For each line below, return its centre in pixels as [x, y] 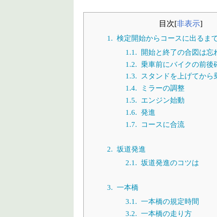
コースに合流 [163, 124]
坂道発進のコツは [170, 163]
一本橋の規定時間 [170, 201]
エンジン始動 [163, 100]
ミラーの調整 [163, 88]
